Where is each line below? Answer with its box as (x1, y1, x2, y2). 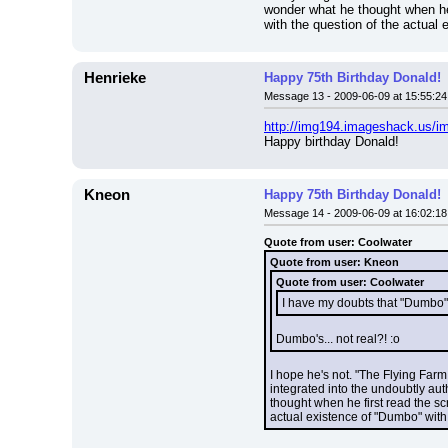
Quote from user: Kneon (270, 256, 399, 268)
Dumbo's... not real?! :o (276, 332, 400, 346)
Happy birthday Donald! (264, 134, 399, 149)
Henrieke (84, 70, 146, 86)
